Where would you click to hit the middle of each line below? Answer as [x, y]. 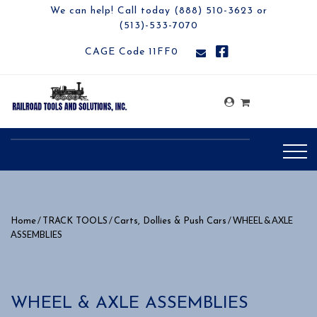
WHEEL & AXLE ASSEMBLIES [129, 304]
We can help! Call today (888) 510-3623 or [158, 11]
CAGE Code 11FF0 [132, 52]
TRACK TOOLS [75, 221]
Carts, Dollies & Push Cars [170, 221]
